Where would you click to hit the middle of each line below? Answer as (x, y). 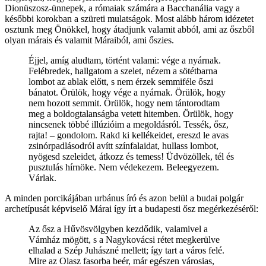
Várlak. (42, 178)
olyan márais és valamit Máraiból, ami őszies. (89, 40)
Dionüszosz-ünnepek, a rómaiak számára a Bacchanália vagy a (122, 8)
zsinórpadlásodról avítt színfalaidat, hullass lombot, (123, 145)
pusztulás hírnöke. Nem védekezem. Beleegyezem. (124, 167)
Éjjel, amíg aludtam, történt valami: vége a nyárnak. (125, 60)
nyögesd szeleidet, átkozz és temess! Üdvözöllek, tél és (131, 156)
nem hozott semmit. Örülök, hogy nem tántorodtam (124, 103)
